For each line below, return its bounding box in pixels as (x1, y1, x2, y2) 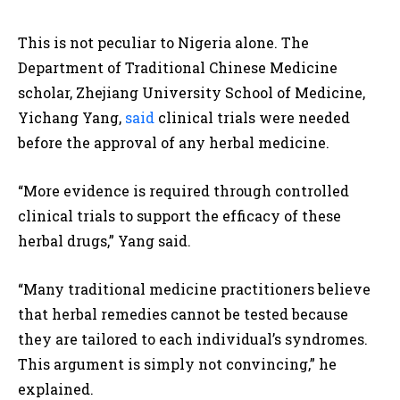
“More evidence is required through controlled (18, 181, 349, 201)
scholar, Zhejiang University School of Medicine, (18, 83, 365, 103)
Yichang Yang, (18, 108, 125, 128)
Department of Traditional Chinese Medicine (18, 58, 337, 78)
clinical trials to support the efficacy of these (18, 206, 341, 226)
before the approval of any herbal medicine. (18, 133, 329, 153)
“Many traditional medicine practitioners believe (18, 279, 371, 299)
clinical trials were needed (154, 108, 350, 128)
